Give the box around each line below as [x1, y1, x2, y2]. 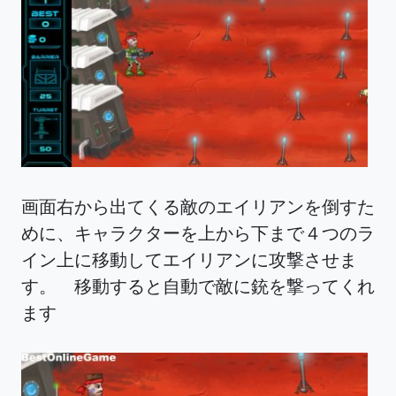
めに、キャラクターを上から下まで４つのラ [21, 220, 375, 245]
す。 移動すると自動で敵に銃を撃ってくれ [21, 273, 375, 298]
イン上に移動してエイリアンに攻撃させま [21, 247, 357, 271]
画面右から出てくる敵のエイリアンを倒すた [21, 194, 375, 218]
